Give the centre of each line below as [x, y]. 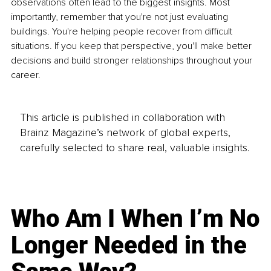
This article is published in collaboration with [122, 118]
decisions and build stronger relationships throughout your [133, 60]
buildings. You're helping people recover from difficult [123, 31]
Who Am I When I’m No [135, 219]
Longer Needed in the [129, 246]
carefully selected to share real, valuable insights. [134, 148]
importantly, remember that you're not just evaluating [121, 17]
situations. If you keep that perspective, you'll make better [132, 46]
